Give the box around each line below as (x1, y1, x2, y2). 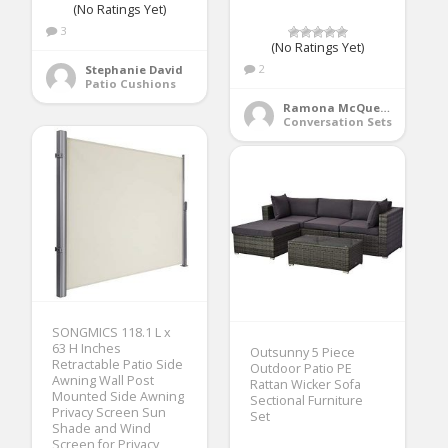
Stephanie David (85, 61, 184, 77)
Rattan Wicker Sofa (250, 375, 362, 393)
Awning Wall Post (52, 371, 155, 389)
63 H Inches (52, 339, 122, 357)
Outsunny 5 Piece (250, 343, 356, 361)
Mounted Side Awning (52, 387, 185, 405)
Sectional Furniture (250, 391, 364, 409)
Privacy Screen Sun (52, 403, 167, 421)
